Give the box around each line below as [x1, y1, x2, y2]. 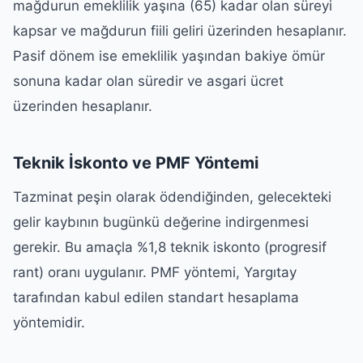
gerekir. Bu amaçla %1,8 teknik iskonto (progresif [13, 238, 327, 255]
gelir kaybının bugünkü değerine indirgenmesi [13, 213, 309, 230]
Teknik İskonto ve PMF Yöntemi [13, 152, 258, 173]
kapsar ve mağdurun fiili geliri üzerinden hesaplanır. [13, 22, 347, 39]
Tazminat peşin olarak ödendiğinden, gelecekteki [13, 188, 331, 205]
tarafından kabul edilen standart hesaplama [13, 288, 299, 305]
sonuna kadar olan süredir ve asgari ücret [13, 72, 284, 89]
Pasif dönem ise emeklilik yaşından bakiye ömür [13, 47, 325, 64]
